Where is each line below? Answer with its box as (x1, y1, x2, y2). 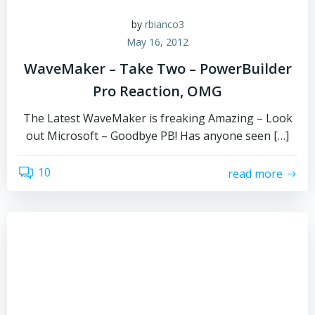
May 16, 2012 (127, 35, 188, 49)
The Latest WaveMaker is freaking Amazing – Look (22, 110, 292, 126)
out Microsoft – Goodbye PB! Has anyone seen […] (26, 128, 289, 143)
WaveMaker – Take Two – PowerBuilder (23, 59, 292, 78)
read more (228, 165, 283, 181)
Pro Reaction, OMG (93, 82, 222, 101)
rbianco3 (144, 18, 184, 31)
